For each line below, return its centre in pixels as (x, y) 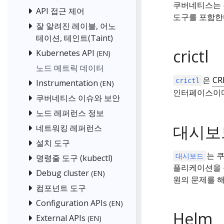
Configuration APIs (71, 203)
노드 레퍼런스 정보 (70, 113)
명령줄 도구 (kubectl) (74, 158)
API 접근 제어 (60, 11)
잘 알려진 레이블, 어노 (76, 26)
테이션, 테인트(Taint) (74, 38)
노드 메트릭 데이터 (70, 68)
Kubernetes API (65, 53)
